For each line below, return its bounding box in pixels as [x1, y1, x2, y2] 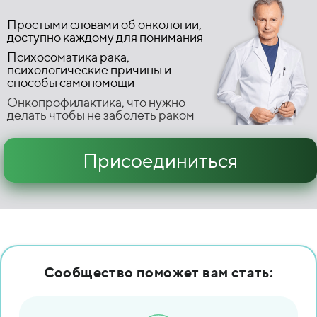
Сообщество [43, 264, 137, 280]
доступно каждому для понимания [7, 30, 203, 45]
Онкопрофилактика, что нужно [7, 95, 185, 110]
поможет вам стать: [137, 264, 274, 280]
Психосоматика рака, [7, 50, 129, 64]
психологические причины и [7, 62, 171, 77]
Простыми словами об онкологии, [7, 17, 202, 32]
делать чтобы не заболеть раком [7, 108, 195, 122]
